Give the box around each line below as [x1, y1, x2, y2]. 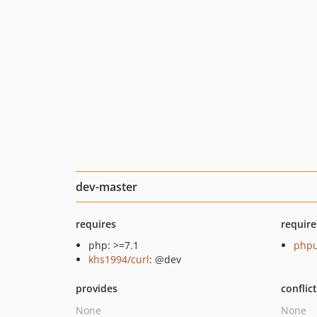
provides [76, 282, 117, 295]
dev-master [76, 179, 137, 195]
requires [76, 217, 116, 231]
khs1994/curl [88, 253, 149, 266]
